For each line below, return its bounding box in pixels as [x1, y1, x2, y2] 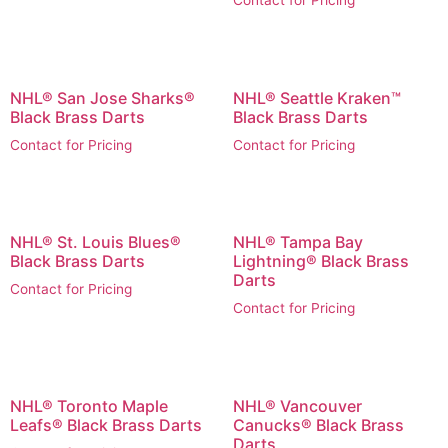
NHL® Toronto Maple [10, 396, 168, 417]
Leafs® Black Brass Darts [10, 415, 202, 436]
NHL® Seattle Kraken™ [232, 87, 401, 108]
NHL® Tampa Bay [232, 232, 363, 253]
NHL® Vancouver [232, 396, 362, 417]
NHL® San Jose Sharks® [10, 87, 195, 108]
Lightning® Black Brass [232, 251, 409, 272]
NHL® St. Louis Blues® [10, 232, 181, 253]
